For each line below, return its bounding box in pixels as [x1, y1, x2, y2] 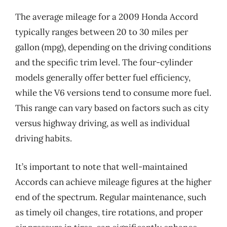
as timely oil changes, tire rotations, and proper [15, 206, 203, 218]
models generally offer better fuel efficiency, [15, 72, 191, 83]
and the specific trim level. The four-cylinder [15, 57, 193, 68]
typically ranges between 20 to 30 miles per [15, 26, 188, 37]
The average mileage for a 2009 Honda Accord [15, 11, 198, 22]
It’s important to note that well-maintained [15, 161, 187, 172]
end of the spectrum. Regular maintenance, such [15, 191, 206, 203]
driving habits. [15, 133, 72, 144]
